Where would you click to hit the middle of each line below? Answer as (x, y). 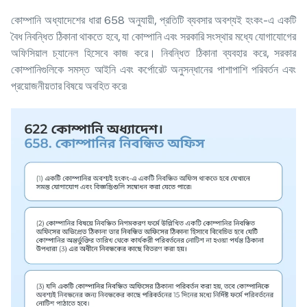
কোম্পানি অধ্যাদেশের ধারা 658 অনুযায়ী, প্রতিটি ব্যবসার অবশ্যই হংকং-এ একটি (153, 21)
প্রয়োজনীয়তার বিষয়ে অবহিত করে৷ (70, 86)
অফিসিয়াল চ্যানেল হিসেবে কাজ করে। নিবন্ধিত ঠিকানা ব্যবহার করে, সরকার (153, 53)
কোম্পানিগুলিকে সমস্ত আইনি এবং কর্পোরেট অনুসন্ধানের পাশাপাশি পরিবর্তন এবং (153, 70)
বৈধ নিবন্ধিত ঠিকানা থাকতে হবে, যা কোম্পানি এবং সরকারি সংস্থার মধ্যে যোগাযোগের (153, 37)
